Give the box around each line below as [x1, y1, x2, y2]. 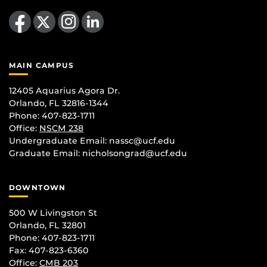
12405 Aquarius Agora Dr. [9, 85, 120, 96]
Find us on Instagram [57, 4, 103, 15]
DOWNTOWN [9, 182, 66, 192]
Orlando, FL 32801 [9, 220, 86, 231]
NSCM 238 [39, 122, 83, 133]
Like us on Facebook [8, 4, 51, 15]
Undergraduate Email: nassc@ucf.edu [9, 135, 175, 146]
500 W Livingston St [9, 207, 97, 219]
